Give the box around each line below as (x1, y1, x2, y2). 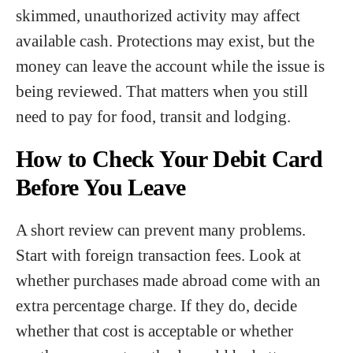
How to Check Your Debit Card (16, 146, 323, 172)
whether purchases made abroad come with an (16, 271, 321, 289)
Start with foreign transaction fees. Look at (16, 246, 301, 264)
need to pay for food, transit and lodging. (16, 107, 291, 125)
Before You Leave (16, 174, 186, 200)
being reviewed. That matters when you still (16, 82, 308, 100)
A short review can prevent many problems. (16, 221, 306, 239)
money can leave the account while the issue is (16, 57, 325, 75)
